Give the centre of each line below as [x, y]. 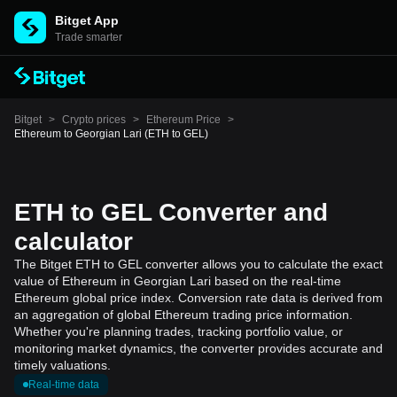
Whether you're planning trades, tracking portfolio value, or [179, 331]
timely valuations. [62, 365]
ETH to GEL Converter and [171, 212]
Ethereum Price [183, 120]
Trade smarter [89, 37]
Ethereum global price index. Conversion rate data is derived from [198, 298]
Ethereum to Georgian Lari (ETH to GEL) [111, 134]
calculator [74, 241]
